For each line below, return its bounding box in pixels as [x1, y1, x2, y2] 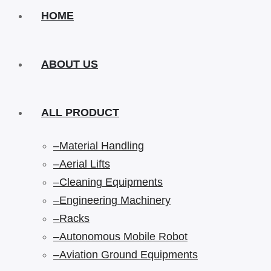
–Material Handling [53, 140, 144, 152]
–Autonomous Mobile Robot [53, 230, 188, 243]
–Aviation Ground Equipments [53, 249, 198, 261]
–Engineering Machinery [53, 194, 171, 206]
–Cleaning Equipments [53, 176, 163, 188]
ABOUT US [41, 58, 98, 70]
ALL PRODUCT [41, 106, 119, 119]
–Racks [53, 212, 90, 224]
